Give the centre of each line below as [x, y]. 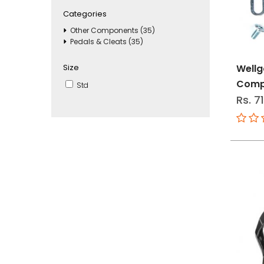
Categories [85, 14]
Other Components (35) [113, 30]
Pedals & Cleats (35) [107, 41]
